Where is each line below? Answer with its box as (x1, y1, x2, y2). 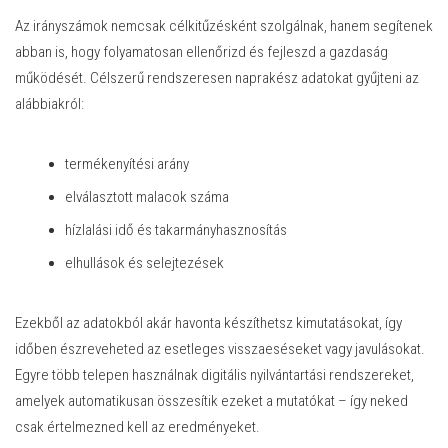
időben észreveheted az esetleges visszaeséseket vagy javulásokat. (15, 339, 425, 358)
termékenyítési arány (65, 154, 189, 173)
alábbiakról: (15, 94, 84, 113)
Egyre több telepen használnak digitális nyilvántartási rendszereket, (15, 365, 414, 384)
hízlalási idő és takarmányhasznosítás (65, 220, 287, 239)
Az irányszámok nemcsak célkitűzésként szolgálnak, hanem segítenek (15, 16, 433, 35)
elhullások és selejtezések (65, 253, 224, 272)
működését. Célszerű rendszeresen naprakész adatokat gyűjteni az (15, 68, 419, 87)
